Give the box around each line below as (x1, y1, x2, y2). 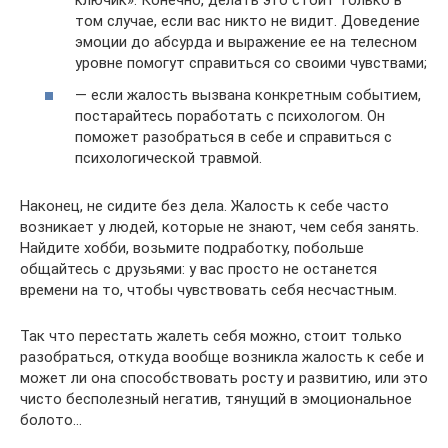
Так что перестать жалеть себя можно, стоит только (20, 326, 402, 345)
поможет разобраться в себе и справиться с (75, 127, 392, 146)
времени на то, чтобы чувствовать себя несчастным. (20, 280, 397, 299)
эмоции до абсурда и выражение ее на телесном (75, 33, 417, 51)
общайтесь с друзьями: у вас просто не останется (20, 259, 377, 278)
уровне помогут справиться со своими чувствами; (75, 54, 427, 72)
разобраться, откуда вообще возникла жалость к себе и (20, 347, 424, 366)
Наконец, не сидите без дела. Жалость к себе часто (20, 196, 389, 215)
